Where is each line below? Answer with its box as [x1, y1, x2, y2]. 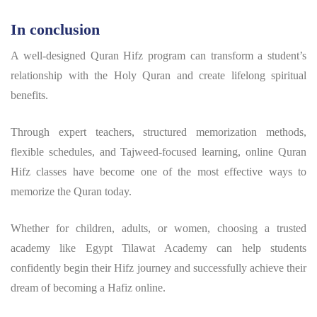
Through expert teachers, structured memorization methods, [11, 126, 306, 139]
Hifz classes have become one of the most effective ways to [11, 166, 306, 178]
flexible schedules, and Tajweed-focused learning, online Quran [11, 146, 306, 158]
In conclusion [11, 21, 100, 39]
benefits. [11, 89, 48, 102]
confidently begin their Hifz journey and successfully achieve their [11, 262, 306, 275]
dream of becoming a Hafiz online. [11, 282, 166, 294]
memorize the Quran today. [11, 185, 132, 198]
